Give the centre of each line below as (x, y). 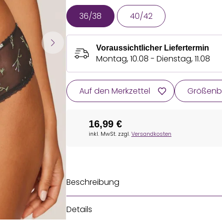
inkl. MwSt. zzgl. (110, 134)
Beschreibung (93, 182)
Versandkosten (151, 134)
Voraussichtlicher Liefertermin (153, 48)
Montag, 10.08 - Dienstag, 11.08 (153, 59)
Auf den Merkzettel (115, 91)
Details (79, 209)
